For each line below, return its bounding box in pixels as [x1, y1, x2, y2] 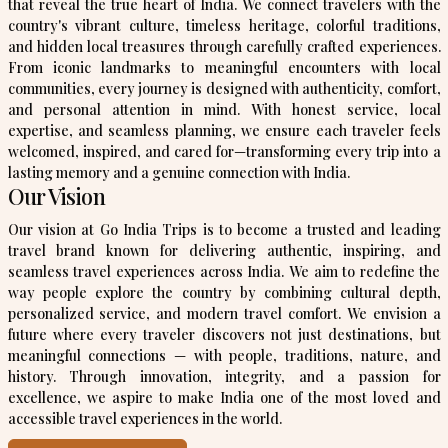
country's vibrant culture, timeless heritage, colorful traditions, [7, 16, 441, 36]
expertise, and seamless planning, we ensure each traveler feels [7, 121, 441, 141]
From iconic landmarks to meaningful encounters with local [7, 58, 441, 78]
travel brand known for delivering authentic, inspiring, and [7, 241, 441, 261]
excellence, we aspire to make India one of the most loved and [7, 388, 441, 408]
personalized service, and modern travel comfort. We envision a [7, 304, 441, 324]
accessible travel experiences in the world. [7, 409, 282, 429]
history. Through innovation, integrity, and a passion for [7, 367, 441, 387]
